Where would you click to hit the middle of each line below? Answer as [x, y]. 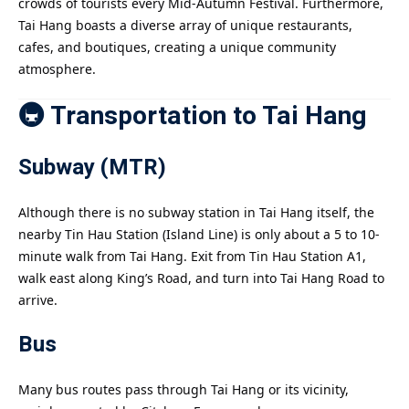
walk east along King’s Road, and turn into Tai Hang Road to [201, 278]
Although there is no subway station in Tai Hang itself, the [196, 212]
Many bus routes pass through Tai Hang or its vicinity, [184, 389]
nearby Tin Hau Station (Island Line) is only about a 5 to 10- [199, 234]
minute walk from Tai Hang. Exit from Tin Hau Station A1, [192, 256]
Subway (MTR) [92, 168]
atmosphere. [57, 69]
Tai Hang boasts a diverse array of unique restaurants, [185, 25]
